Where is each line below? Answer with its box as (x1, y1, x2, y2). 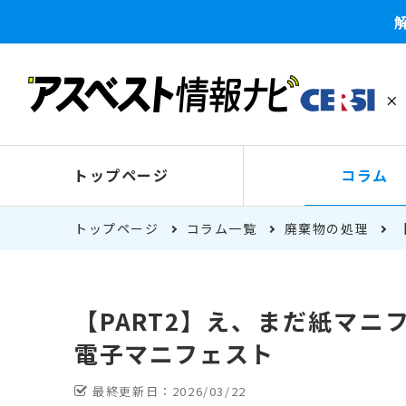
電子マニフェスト (74, 336, 275, 370)
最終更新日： (88, 382, 172, 400)
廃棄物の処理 (284, 219, 370, 237)
